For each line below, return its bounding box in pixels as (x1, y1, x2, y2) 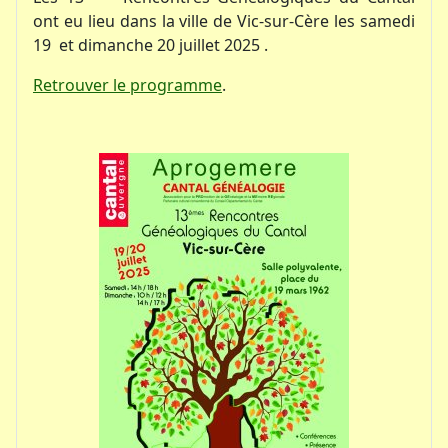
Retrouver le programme (33, 73, 222, 96)
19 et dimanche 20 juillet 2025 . (33, 33, 268, 56)
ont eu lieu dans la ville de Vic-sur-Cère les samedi (33, 9, 415, 32)
